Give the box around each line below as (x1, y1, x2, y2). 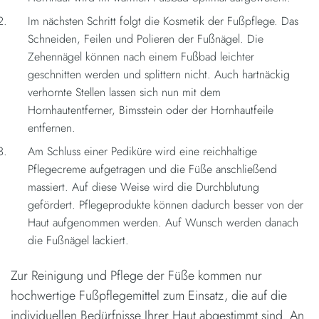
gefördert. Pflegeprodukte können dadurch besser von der (28, 196, 303, 213)
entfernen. (28, 119, 75, 136)
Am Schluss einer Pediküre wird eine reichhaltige (28, 142, 257, 159)
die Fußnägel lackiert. (28, 231, 129, 249)
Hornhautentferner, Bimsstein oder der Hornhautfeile (28, 101, 273, 118)
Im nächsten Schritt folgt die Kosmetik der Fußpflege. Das (28, 12, 298, 29)
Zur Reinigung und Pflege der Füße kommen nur (11, 266, 262, 285)
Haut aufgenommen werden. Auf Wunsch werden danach (28, 214, 298, 231)
